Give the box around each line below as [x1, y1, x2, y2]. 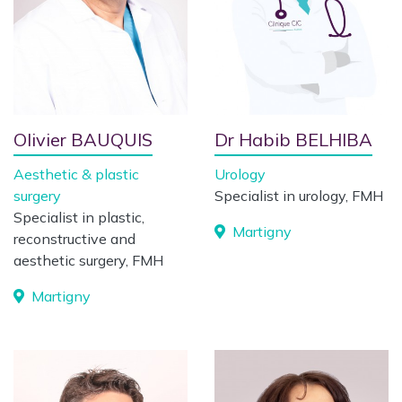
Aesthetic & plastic [13, 165, 139, 183]
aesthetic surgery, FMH [13, 251, 163, 269]
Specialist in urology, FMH [214, 187, 383, 205]
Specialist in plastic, [13, 208, 144, 226]
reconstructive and [13, 230, 135, 248]
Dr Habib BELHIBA [214, 128, 372, 151]
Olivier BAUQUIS [13, 128, 153, 151]
